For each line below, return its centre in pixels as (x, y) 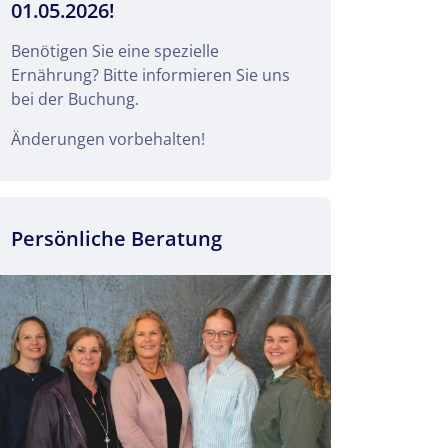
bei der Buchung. (75, 98)
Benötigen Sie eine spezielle (115, 50)
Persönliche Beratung (116, 238)
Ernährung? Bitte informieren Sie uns (150, 74)
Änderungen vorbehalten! (108, 138)
